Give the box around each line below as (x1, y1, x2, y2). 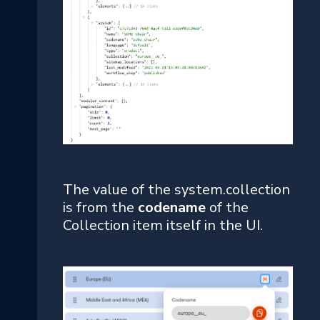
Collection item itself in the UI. (63, 215, 263, 235)
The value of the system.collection (63, 179, 290, 199)
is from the (63, 197, 138, 217)
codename (138, 197, 209, 217)
